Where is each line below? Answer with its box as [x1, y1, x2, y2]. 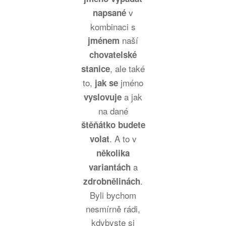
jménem [88, 34, 120, 46]
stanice [81, 63, 110, 75]
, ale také [110, 62, 145, 75]
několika [96, 147, 130, 159]
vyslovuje [84, 91, 122, 103]
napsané [93, 7, 126, 19]
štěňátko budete [81, 119, 145, 131]
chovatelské [89, 48, 137, 61]
